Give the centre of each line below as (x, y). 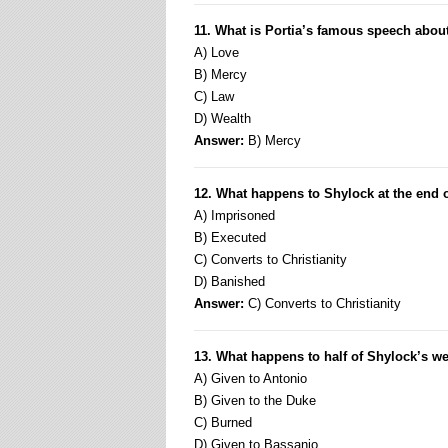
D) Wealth (222, 118)
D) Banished (229, 281)
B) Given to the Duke (255, 400)
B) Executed (230, 237)
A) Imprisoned (234, 215)
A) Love (216, 52)
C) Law (214, 96)
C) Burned (223, 422)
